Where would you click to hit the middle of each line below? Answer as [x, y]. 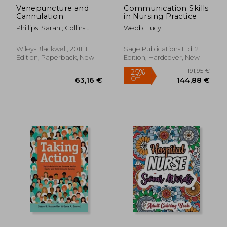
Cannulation [40, 16]
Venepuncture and [53, 8]
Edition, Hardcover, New [162, 57]
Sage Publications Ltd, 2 [161, 49]
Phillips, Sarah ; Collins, [52, 28]
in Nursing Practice [160, 16]
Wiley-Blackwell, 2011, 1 [52, 49]
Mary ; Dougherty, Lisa [51, 36]
